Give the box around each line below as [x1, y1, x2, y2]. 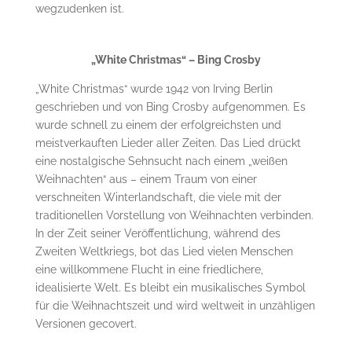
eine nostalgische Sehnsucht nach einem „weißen [35, 154, 288, 167]
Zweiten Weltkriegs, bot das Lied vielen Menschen [35, 244, 293, 258]
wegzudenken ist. [35, 2, 124, 15]
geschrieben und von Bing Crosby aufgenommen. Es [35, 100, 306, 113]
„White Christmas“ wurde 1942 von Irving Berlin [35, 82, 273, 95]
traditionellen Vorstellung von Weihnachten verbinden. [35, 208, 313, 222]
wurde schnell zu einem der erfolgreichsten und [35, 118, 281, 131]
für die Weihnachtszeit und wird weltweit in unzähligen [35, 299, 315, 312]
